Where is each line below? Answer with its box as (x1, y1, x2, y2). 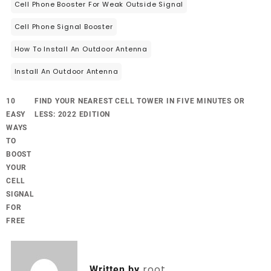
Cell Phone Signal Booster (14, 21, 113, 31)
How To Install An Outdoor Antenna (14, 44, 148, 54)
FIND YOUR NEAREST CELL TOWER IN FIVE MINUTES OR (34, 96, 245, 105)
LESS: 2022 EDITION (34, 109, 111, 119)
